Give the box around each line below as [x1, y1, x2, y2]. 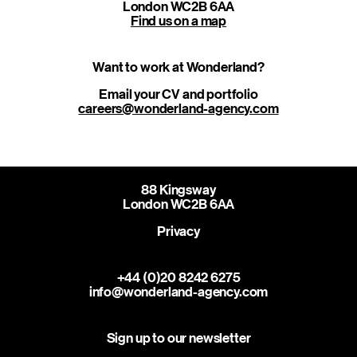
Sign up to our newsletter [106, 330, 251, 346]
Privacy [157, 223, 200, 239]
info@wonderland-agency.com [88, 284, 269, 300]
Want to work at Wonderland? [92, 59, 265, 75]
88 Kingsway [141, 182, 216, 198]
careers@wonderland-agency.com [78, 100, 279, 116]
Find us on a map [130, 13, 227, 29]
